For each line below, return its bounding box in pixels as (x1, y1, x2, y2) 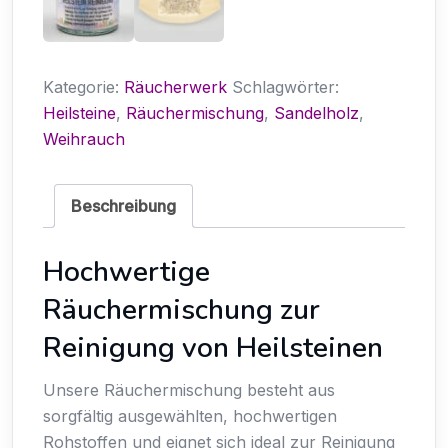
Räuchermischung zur (43, 291, 320, 330)
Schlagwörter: (232, 76, 339, 97)
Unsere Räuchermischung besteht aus (43, 380, 335, 401)
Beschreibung (71, 195, 176, 216)
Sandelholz (274, 102, 359, 123)
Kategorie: (43, 76, 124, 97)
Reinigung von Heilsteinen (43, 329, 383, 368)
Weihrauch (43, 128, 125, 149)
